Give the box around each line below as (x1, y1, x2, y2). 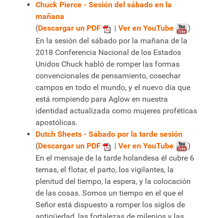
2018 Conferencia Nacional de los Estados (36, 47, 181, 57)
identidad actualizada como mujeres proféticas (36, 106, 197, 115)
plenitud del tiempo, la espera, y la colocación (36, 177, 191, 186)
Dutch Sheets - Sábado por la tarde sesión (36, 129, 182, 139)
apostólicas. (36, 117, 77, 127)
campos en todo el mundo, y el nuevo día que (36, 82, 190, 92)
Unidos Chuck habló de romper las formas (36, 59, 180, 69)
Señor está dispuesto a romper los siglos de (36, 200, 185, 210)
